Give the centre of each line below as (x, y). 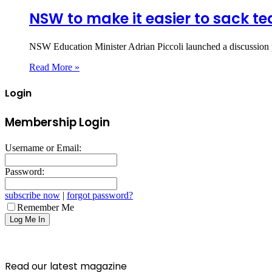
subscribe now (32, 195)
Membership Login (57, 123)
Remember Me (46, 207)
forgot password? (100, 195)
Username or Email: (43, 148)
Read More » (54, 67)
